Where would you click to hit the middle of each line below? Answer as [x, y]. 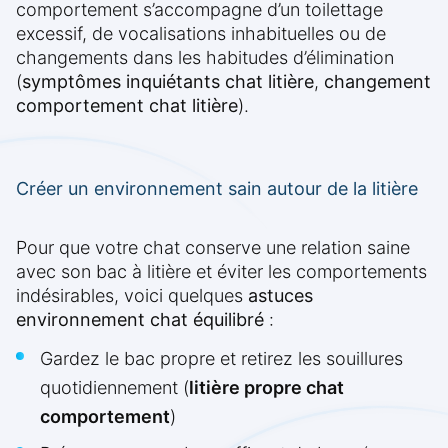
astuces [280, 296]
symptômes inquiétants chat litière [168, 82]
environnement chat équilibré [140, 320]
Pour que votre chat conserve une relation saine [213, 248]
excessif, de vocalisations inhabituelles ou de [201, 34]
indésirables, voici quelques [132, 296]
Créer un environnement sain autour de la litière [217, 189]
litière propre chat [266, 388]
